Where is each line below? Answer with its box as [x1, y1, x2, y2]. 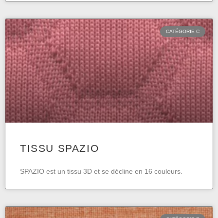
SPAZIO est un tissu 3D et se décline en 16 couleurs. [20, 167, 182, 176]
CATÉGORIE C [166, 29, 200, 35]
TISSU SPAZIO [20, 143, 99, 154]
